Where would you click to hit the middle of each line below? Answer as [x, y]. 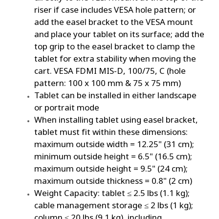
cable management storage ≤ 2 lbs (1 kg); [114, 204]
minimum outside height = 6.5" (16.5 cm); [113, 155]
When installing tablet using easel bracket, [116, 119]
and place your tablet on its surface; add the [119, 33]
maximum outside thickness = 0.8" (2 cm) [113, 180]
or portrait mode [67, 107]
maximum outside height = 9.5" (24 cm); [111, 168]
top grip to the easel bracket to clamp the [115, 45]
